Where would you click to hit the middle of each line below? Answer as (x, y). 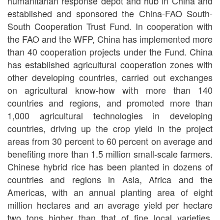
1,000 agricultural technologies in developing (110, 116)
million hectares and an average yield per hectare (110, 205)
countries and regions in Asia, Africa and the (110, 179)
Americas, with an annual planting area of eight (110, 192)
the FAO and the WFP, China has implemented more (110, 39)
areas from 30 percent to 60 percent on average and (110, 141)
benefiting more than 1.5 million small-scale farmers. (110, 154)
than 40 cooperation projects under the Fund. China (110, 52)
